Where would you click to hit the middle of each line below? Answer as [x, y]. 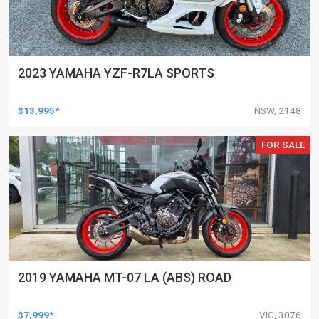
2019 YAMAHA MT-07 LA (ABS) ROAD [125, 277]
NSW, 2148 [278, 110]
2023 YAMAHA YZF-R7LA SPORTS [116, 73]
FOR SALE [284, 144]
